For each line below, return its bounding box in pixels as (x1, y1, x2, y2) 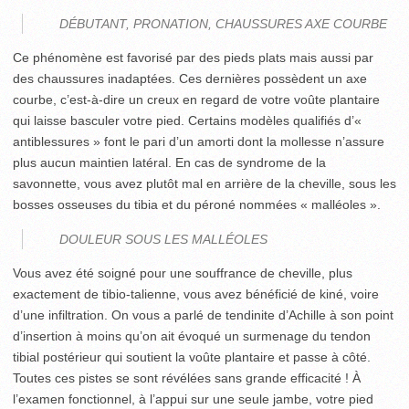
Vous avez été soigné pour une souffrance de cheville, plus (13, 266, 352, 280)
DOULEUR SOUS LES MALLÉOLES (59, 232, 267, 246)
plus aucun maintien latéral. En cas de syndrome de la (13, 155, 326, 170)
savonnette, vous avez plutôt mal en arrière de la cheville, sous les (13, 176, 396, 191)
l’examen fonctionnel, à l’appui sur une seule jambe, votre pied (13, 392, 373, 406)
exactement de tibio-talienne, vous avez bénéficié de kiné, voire (13, 287, 379, 301)
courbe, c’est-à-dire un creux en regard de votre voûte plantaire (13, 92, 380, 107)
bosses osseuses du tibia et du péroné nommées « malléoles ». (13, 197, 381, 212)
